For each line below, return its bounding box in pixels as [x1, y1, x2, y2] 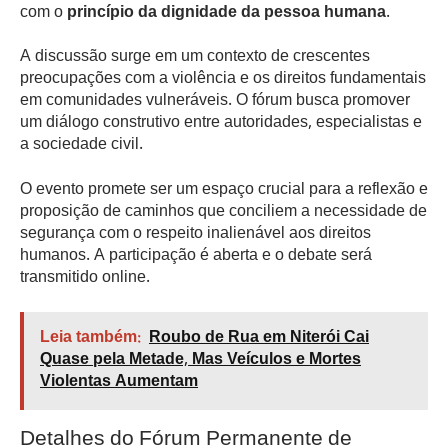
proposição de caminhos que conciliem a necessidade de [20, 198, 427, 226]
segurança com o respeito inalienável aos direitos [20, 220, 371, 248]
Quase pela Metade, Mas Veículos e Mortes [40, 347, 361, 374]
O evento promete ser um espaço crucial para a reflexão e [20, 176, 428, 204]
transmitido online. [20, 264, 150, 292]
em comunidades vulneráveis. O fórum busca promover [20, 88, 410, 116]
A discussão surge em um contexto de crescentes [20, 44, 370, 72]
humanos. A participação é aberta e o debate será [20, 242, 372, 270]
